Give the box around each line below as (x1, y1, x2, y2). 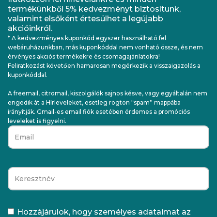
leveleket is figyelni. (8, 117, 66, 124)
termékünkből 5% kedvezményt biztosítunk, (8, 4, 181, 14)
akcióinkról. (8, 23, 52, 33)
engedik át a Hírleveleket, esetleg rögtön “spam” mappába (8, 98, 181, 106)
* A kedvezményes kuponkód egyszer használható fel (8, 34, 166, 42)
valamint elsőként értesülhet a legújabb (8, 14, 163, 23)
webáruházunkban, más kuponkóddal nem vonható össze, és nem (8, 43, 203, 51)
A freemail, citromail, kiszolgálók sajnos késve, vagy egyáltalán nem (8, 89, 207, 97)
